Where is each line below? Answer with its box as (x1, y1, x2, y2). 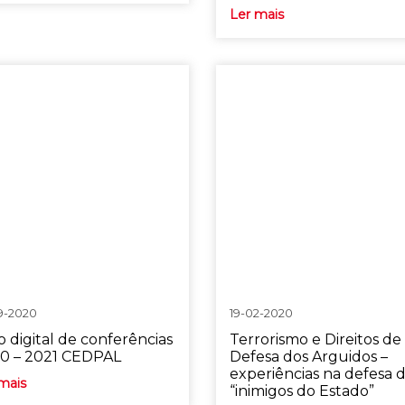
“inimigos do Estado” (229, 382, 374, 400)
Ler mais (229, 6, 284, 23)
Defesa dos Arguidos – (229, 348, 388, 365)
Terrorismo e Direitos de (229, 331, 401, 348)
